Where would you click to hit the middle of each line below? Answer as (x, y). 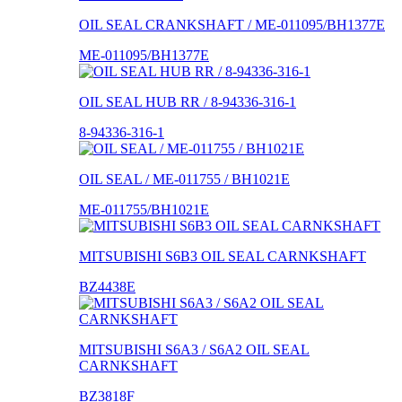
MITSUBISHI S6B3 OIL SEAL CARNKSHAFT (223, 256)
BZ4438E (107, 286)
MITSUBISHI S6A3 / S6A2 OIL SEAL (194, 349)
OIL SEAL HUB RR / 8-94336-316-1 (188, 101)
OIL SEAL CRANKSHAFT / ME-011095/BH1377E (232, 24)
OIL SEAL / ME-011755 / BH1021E (184, 179)
